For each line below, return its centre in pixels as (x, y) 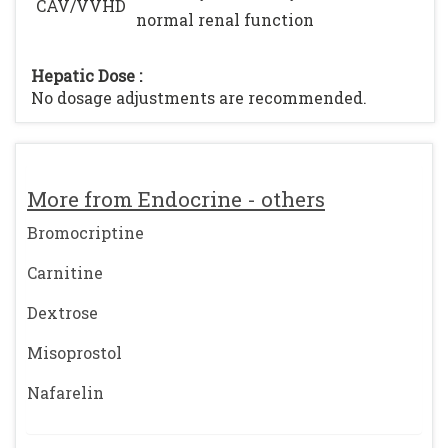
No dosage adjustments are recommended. (199, 97)
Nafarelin (65, 392)
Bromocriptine (85, 232)
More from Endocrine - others (176, 199)
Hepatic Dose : (86, 75)
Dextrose (62, 312)
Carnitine (65, 272)
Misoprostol (74, 352)
